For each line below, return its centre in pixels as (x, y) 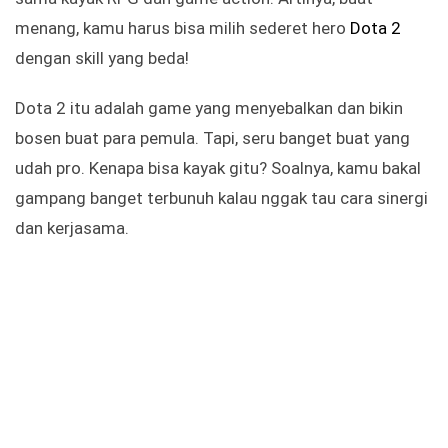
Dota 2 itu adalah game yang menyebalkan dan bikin (209, 108)
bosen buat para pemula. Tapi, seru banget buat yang (212, 138)
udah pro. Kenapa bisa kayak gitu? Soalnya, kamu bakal (218, 168)
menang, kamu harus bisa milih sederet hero (182, 28)
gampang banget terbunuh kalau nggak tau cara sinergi (221, 198)
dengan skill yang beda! (102, 58)
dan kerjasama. (72, 228)
